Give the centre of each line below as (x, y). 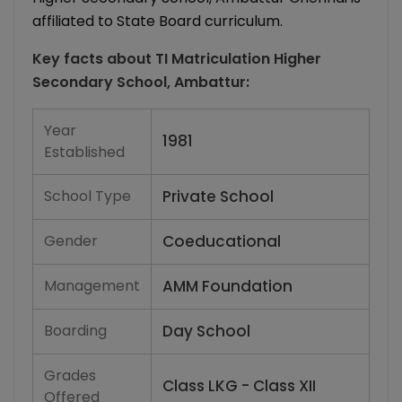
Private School (218, 197)
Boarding (75, 331)
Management (92, 286)
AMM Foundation (227, 287)
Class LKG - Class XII (239, 386)
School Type (87, 197)
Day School (206, 332)
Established (84, 153)
